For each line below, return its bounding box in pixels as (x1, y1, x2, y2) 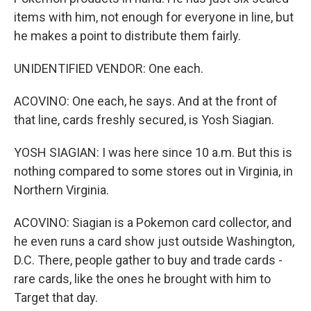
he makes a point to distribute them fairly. (14, 28, 241, 43)
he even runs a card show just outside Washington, (14, 234, 294, 249)
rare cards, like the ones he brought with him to (14, 271, 271, 286)
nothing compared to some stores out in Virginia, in (14, 164, 293, 178)
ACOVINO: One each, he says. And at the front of (14, 94, 278, 108)
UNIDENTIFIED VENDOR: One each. (14, 61, 203, 76)
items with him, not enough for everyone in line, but (14, 10, 294, 24)
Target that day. (14, 290, 98, 305)
